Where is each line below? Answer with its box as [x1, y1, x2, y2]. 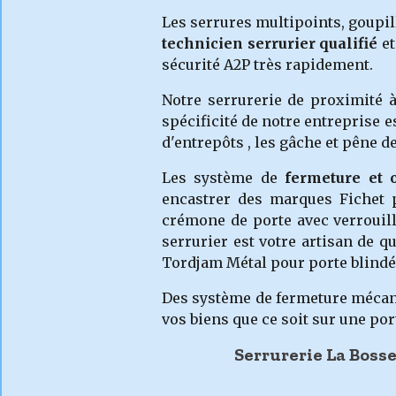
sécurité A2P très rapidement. [162, 56, 373, 73]
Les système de [162, 169, 286, 187]
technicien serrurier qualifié [162, 34, 378, 52]
